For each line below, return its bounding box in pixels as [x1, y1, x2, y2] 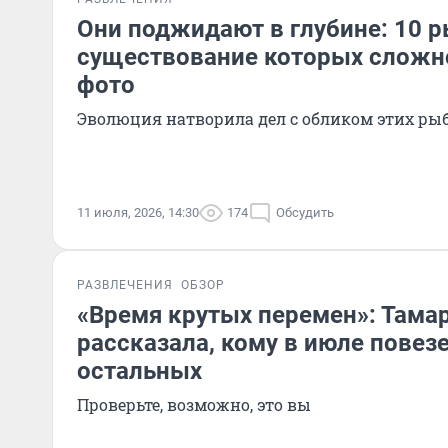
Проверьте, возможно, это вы [77, 394, 311, 415]
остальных [77, 357, 202, 385]
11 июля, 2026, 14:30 [77, 205, 199, 220]
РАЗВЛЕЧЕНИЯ [77, 278, 173, 292]
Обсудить [276, 205, 334, 220]
